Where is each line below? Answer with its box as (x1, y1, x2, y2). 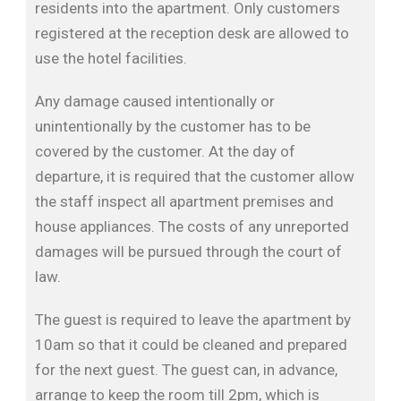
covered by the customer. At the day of (35, 142, 295, 160)
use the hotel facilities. (35, 49, 187, 67)
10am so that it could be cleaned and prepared (35, 336, 347, 354)
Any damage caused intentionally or (35, 92, 275, 110)
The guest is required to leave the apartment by (35, 311, 351, 328)
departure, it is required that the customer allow (35, 167, 354, 185)
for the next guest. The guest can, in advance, (35, 361, 337, 379)
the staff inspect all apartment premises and (35, 192, 334, 210)
